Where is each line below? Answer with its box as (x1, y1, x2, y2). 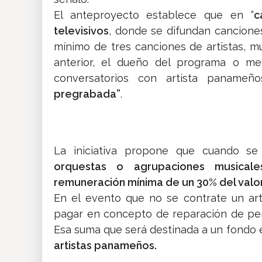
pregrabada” (54, 88, 120, 101)
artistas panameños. (54, 239, 157, 252)
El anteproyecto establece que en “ (54, 9, 254, 22)
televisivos (54, 25, 109, 37)
